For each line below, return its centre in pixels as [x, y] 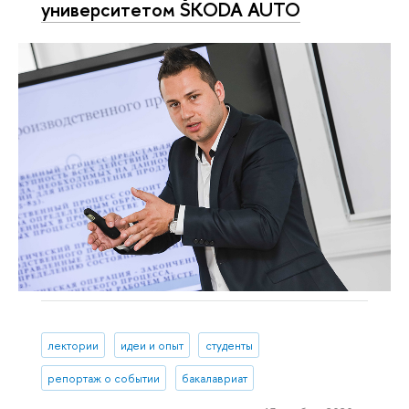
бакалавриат [214, 378]
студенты [229, 345]
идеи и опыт [152, 345]
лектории [73, 345]
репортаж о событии [104, 378]
